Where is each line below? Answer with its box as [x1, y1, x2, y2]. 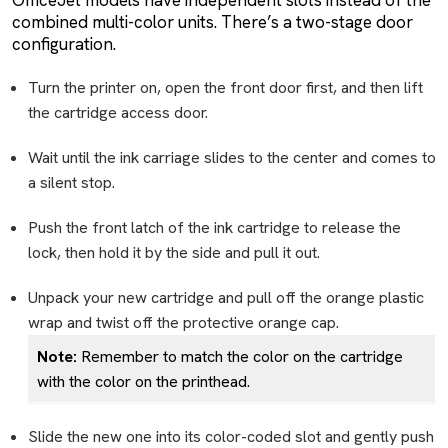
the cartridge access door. [28, 101, 208, 123]
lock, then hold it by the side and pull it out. [28, 241, 320, 263]
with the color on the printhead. [37, 370, 250, 392]
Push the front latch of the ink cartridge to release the [28, 216, 401, 238]
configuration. [12, 32, 116, 55]
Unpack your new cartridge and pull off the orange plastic [28, 286, 424, 308]
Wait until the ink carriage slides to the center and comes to [28, 146, 436, 168]
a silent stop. [28, 171, 115, 193]
